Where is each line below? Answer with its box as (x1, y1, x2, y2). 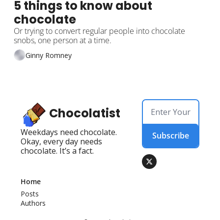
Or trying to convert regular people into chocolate (14, 26, 185, 37)
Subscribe (152, 130, 190, 141)
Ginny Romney (26, 50, 72, 60)
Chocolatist (49, 105, 120, 122)
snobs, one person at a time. (14, 35, 111, 46)
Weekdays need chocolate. (21, 127, 117, 138)
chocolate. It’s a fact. (21, 145, 94, 157)
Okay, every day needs (21, 136, 102, 147)
